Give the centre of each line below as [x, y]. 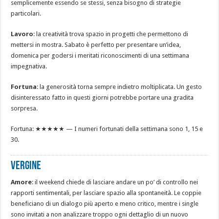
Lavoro [22, 34]
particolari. [26, 14]
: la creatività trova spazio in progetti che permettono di [111, 34]
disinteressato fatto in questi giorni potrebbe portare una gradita [102, 98]
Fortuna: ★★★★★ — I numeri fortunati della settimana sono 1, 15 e [107, 129]
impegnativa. [29, 66]
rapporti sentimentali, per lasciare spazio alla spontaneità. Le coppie [106, 193]
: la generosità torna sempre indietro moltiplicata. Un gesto [120, 87]
